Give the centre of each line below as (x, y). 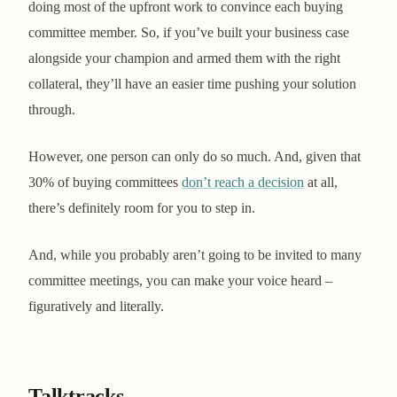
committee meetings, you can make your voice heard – (180, 280)
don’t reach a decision (243, 182)
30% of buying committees (105, 182)
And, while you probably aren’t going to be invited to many (195, 254)
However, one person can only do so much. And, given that (195, 156)
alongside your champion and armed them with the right (184, 58)
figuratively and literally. (96, 306)
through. (52, 109)
